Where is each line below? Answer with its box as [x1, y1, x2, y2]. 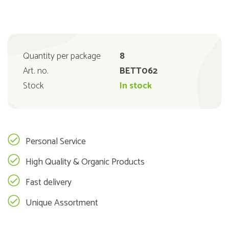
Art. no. [23, 64, 49, 79]
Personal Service [26, 134, 86, 149]
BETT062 [120, 64, 157, 79]
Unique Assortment [26, 196, 98, 211]
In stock [120, 79, 152, 94]
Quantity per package [23, 49, 101, 64]
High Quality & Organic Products [26, 155, 145, 170]
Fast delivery [26, 175, 72, 190]
